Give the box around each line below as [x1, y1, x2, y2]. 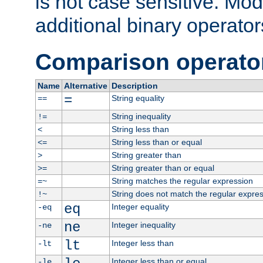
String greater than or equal [111, 163, 214, 173]
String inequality [111, 112, 171, 122]
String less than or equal [111, 137, 202, 147]
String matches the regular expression [111, 176, 253, 186]
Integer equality [111, 202, 169, 212]
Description [111, 81, 158, 91]
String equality [111, 93, 164, 103]
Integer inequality [111, 220, 176, 230]
